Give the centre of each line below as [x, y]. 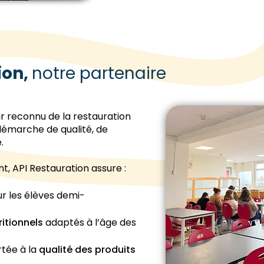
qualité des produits [87, 250]
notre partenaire [99, 73]
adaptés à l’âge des [90, 222]
